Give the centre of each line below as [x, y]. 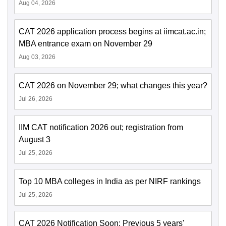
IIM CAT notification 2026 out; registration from [101, 128]
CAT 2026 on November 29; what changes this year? [113, 86]
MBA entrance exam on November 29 [86, 44]
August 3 [35, 140]
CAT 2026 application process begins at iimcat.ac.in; [112, 32]
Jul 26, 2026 [36, 99]
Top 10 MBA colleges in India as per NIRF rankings [110, 182]
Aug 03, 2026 [37, 57]
